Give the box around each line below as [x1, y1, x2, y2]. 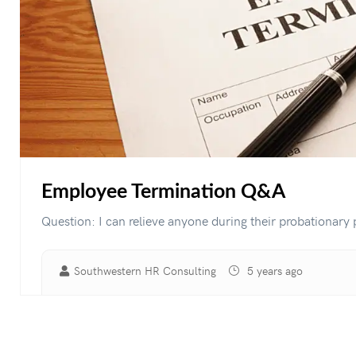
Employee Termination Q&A [41, 182, 285, 202]
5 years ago [244, 263, 303, 278]
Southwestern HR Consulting [74, 263, 216, 278]
